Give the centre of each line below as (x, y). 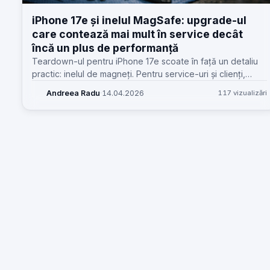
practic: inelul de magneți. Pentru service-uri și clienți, (139, 74)
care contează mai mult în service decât (137, 34)
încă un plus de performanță (105, 48)
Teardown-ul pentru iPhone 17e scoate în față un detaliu (145, 61)
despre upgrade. (66, 99)
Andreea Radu (73, 93)
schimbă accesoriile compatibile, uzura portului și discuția (146, 86)
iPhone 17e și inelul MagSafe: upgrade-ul (139, 20)
